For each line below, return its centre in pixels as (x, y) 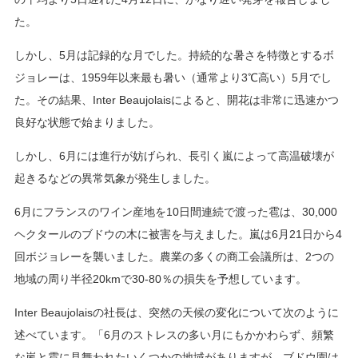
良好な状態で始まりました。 (87, 122)
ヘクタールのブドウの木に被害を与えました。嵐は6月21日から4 (178, 234)
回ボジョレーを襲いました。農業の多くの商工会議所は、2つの (174, 256)
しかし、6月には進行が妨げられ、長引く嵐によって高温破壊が (174, 155)
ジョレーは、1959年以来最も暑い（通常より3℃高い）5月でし (173, 77)
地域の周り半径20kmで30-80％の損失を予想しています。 (160, 278)
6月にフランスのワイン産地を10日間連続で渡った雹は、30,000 (175, 211)
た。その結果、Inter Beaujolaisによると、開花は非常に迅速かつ (176, 99)
